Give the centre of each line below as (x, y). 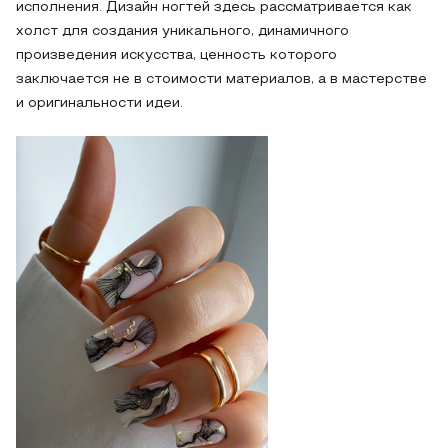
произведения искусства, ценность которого (176, 55)
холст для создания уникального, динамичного (182, 31)
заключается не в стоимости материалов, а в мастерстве (221, 79)
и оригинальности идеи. (99, 103)
